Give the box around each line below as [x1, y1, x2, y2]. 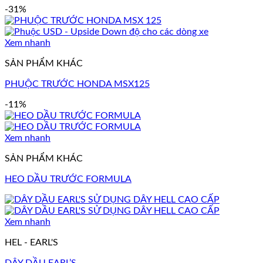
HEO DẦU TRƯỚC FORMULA [5, 174, 131, 184]
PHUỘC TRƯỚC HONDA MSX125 [5, 79, 150, 89]
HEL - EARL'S [5, 237, 58, 247]
